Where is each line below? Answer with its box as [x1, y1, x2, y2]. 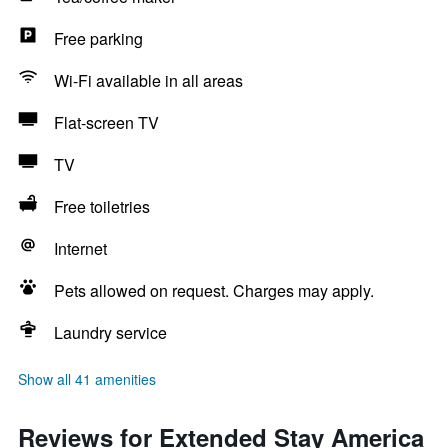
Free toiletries [54, 195, 150, 218]
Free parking [54, 27, 143, 50]
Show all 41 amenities [18, 369, 156, 389]
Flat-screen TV [54, 111, 159, 134]
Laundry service [54, 321, 167, 344]
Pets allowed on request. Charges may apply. [54, 279, 374, 302]
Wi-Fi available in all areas [54, 69, 243, 92]
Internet [54, 237, 107, 260]
